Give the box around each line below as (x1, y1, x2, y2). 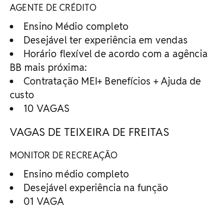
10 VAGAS (23, 102, 70, 115)
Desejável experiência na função (23, 181, 169, 194)
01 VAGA (23, 195, 65, 208)
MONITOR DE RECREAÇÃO (10, 149, 118, 161)
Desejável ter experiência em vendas (23, 33, 188, 46)
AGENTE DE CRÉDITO (10, 1, 96, 13)
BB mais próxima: (10, 61, 88, 74)
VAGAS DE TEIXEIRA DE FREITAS (10, 125, 169, 139)
